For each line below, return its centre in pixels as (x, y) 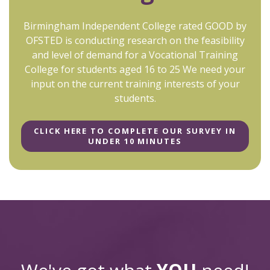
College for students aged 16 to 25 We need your (135, 69)
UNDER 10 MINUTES (135, 141)
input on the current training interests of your (135, 83)
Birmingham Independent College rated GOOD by (135, 26)
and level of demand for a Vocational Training (135, 55)
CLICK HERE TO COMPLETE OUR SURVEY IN (135, 130)
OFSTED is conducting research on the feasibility (135, 40)
